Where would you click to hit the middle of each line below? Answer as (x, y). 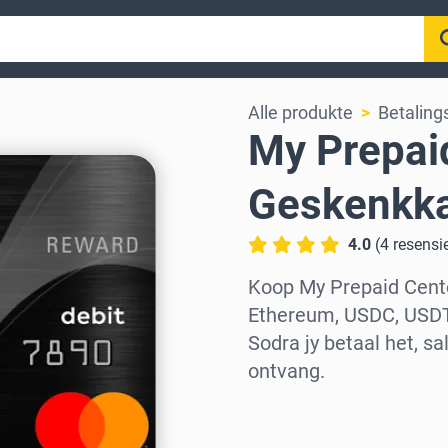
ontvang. (286, 371)
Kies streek (293, 411)
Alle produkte (300, 112)
